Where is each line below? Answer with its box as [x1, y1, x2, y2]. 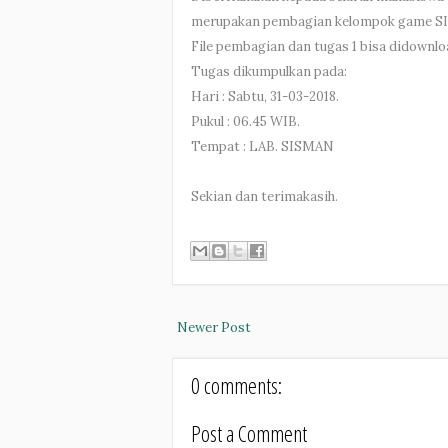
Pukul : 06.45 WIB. [191, 113, 300, 130]
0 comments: [191, 369, 282, 400]
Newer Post [177, 318, 251, 336]
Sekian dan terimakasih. [191, 188, 338, 205]
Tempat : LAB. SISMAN [191, 138, 334, 155]
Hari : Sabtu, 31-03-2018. [191, 88, 339, 105]
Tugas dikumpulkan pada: [191, 63, 347, 80]
